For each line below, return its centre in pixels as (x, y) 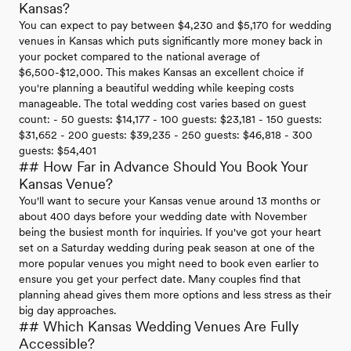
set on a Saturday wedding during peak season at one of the (167, 248)
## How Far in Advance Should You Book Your (163, 167)
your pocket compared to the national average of (139, 57)
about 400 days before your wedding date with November (163, 217)
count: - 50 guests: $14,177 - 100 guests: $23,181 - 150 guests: (170, 119)
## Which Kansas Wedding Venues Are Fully (159, 327)
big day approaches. (67, 311)
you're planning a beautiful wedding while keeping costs (156, 88)
